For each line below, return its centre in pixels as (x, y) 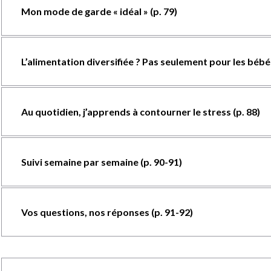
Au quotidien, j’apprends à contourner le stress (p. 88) (140, 112)
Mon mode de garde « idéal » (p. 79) (99, 11)
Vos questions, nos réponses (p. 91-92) (107, 212)
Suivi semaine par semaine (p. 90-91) (101, 162)
